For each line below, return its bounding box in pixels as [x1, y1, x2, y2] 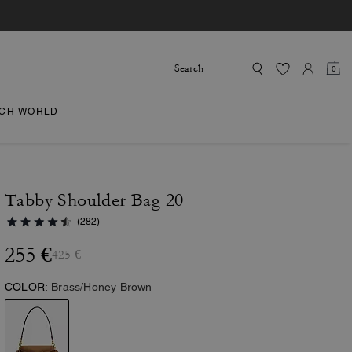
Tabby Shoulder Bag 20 [5, 190, 184, 211]
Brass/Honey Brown [51, 280, 152, 293]
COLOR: [5, 280, 49, 293]
